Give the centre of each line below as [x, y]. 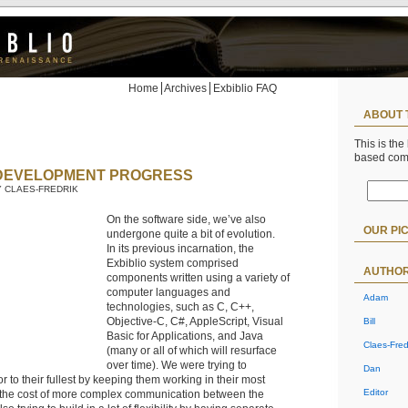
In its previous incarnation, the [180, 249]
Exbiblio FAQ [245, 88]
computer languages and [168, 292]
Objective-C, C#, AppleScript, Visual [195, 321]
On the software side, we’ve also [186, 219]
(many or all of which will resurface [192, 351]
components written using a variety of [198, 278]
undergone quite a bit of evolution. [191, 234]
